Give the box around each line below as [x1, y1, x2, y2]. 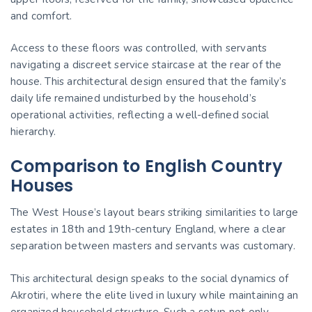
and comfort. [10, 8, 72, 23]
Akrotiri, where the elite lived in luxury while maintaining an [10, 288, 299, 302]
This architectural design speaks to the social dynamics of [10, 271, 289, 286]
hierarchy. [10, 125, 56, 139]
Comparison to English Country [10, 155, 283, 178]
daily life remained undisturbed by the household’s [10, 91, 257, 105]
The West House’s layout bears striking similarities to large [10, 205, 299, 219]
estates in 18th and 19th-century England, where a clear [10, 222, 286, 236]
